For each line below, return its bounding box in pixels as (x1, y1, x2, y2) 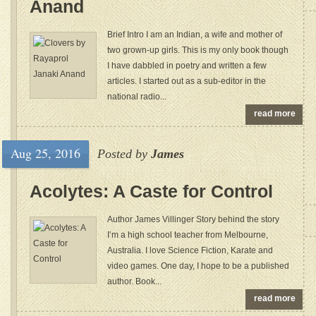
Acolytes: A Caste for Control (30, 181, 273, 201)
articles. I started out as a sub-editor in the (107, 76, 266, 86)
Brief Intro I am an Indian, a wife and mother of (107, 30, 282, 39)
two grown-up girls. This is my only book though (107, 45, 288, 55)
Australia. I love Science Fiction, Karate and (107, 245, 273, 255)
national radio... (107, 92, 166, 102)
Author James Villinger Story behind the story (107, 214, 279, 224)
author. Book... (107, 276, 162, 286)
